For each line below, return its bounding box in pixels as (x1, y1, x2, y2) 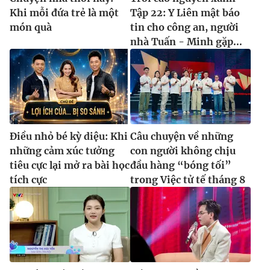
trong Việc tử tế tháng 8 (130, 174, 245, 186)
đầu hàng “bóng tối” (130, 159, 231, 172)
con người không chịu (130, 145, 236, 157)
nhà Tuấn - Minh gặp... (130, 36, 242, 48)
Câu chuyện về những (130, 130, 233, 143)
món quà (10, 21, 52, 34)
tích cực (10, 174, 47, 186)
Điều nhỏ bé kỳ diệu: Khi (10, 130, 128, 143)
